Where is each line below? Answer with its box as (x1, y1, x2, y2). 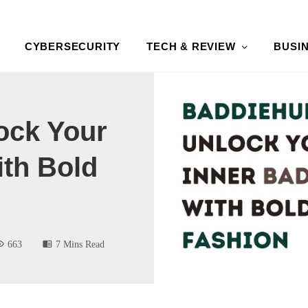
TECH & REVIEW (146, 40, 236, 52)
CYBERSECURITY (24, 40, 121, 52)
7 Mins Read (56, 238, 104, 250)
